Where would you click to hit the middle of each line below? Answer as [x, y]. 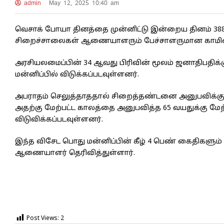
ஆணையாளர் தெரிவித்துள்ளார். [75, 153]
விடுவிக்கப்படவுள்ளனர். [59, 119]
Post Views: [43, 219]
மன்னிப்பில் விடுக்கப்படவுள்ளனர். [77, 74]
